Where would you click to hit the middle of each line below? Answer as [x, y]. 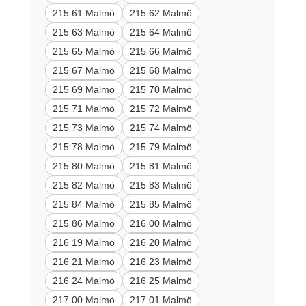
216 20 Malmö [161, 242]
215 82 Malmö [83, 185]
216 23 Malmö [161, 261]
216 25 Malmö [161, 280]
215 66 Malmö [161, 51]
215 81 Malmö [161, 166]
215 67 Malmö [83, 70]
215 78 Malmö [83, 147]
